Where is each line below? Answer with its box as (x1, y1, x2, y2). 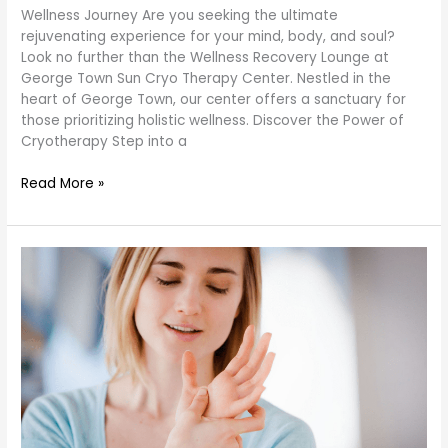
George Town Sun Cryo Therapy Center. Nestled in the (21, 69, 392, 89)
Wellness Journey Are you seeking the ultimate (21, 6, 339, 26)
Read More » (21, 173, 105, 193)
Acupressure (20, 246, 105, 266)
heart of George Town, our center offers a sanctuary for (21, 90, 407, 110)
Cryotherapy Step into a (21, 132, 188, 152)
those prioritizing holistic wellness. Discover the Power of (21, 111, 405, 131)
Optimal (20, 330, 75, 350)
